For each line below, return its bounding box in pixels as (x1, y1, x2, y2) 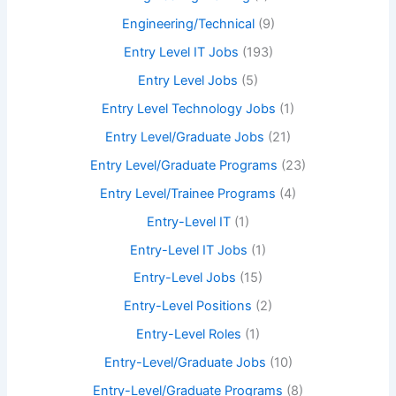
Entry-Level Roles (136, 326, 241, 343)
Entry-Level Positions (124, 298, 252, 315)
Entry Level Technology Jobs (102, 100, 276, 117)
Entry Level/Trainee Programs (100, 185, 276, 202)
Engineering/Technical (121, 16, 255, 33)
